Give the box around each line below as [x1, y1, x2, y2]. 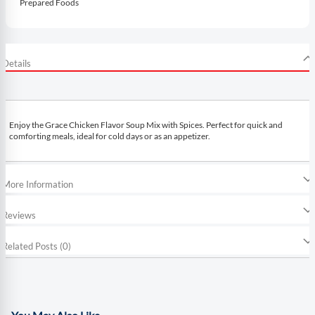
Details [2, 57, 31, 69]
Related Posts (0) [2, 240, 71, 252]
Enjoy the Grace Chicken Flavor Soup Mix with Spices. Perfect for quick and [9, 119, 283, 130]
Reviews [2, 209, 36, 221]
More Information [2, 178, 73, 190]
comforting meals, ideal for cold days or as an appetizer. [9, 130, 210, 141]
